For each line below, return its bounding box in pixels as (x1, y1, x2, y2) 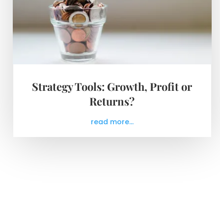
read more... (90, 117, 134, 127)
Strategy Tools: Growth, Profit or (32, 79, 192, 94)
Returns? (89, 94, 135, 109)
